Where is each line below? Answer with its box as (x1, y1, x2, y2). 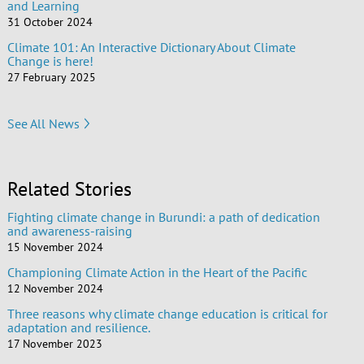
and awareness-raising (6, 223, 132, 240)
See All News (6, 115, 80, 132)
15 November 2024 (6, 240, 103, 255)
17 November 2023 (6, 336, 102, 352)
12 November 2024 (6, 281, 103, 297)
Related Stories (6, 176, 132, 202)
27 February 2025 (6, 70, 96, 85)
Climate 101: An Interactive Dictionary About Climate (6, 39, 296, 56)
